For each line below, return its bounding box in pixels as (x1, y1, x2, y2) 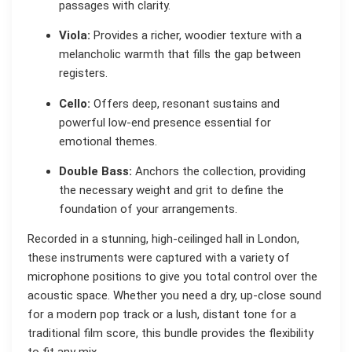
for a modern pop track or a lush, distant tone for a (27, 307, 296, 322)
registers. (59, 66, 108, 81)
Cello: (59, 96, 90, 111)
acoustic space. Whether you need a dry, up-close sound (27, 288, 321, 303)
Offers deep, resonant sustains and (90, 96, 280, 111)
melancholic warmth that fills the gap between (59, 47, 301, 62)
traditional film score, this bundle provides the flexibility (27, 326, 313, 341)
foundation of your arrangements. (59, 202, 237, 217)
